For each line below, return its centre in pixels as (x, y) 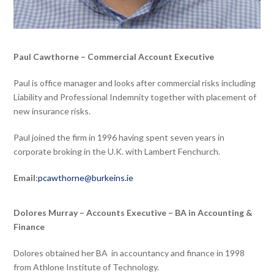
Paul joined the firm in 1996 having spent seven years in (119, 138)
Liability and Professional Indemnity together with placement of (135, 97)
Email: (26, 178)
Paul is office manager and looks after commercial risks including (135, 83)
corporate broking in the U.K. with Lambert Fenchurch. (117, 152)
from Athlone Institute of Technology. (87, 267)
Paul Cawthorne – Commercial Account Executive (114, 57)
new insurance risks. (52, 111)
